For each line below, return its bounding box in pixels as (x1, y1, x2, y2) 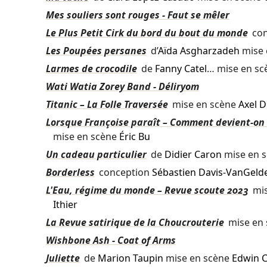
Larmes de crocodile (45, 62, 137, 76)
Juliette (45, 252, 80, 265)
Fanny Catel (154, 62, 207, 76)
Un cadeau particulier (45, 148, 147, 162)
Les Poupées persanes (45, 44, 147, 58)
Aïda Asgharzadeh (157, 44, 240, 58)
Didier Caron (164, 148, 222, 162)
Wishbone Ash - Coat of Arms (45, 234, 176, 247)
